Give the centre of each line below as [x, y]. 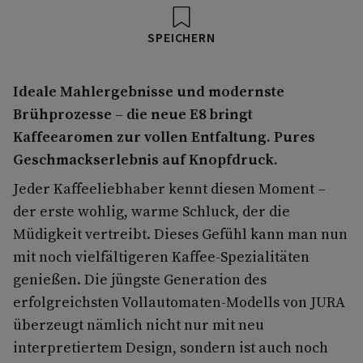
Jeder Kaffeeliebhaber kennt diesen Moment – [169, 188]
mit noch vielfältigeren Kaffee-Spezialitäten [161, 256]
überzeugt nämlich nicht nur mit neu [139, 324]
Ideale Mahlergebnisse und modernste [149, 91]
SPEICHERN [181, 38]
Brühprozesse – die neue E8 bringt [133, 113]
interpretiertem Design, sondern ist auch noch [171, 347]
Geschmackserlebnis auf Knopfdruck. [147, 159]
